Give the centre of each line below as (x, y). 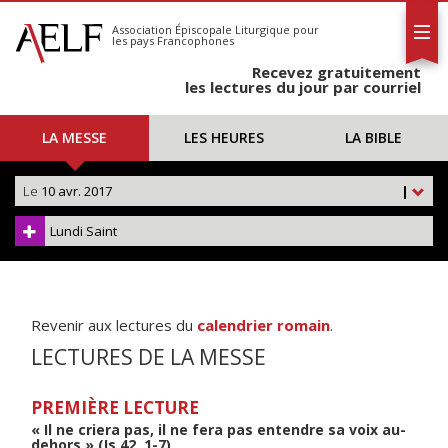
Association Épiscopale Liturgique (201, 29)
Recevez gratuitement (336, 72)
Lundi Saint (83, 231)
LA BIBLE (373, 137)
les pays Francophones (173, 40)
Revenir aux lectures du (114, 325)
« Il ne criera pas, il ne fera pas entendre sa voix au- (218, 429)
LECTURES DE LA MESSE (148, 357)
